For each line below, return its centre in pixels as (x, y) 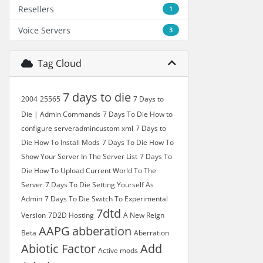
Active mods (118, 250)
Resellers (36, 9)
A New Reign (144, 215)
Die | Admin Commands (61, 114)
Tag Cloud (57, 63)
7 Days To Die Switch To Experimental (106, 199)
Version (33, 215)
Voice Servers (44, 30)
